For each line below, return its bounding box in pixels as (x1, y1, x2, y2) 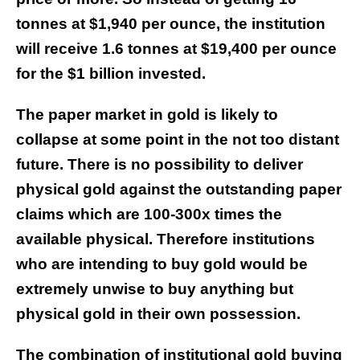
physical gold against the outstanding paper (16, 181, 342, 198)
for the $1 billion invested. (16, 65, 206, 83)
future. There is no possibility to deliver (16, 156, 303, 174)
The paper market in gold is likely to (16, 106, 278, 124)
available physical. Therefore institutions (16, 231, 315, 248)
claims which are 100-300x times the (16, 206, 282, 223)
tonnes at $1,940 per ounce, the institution (16, 15, 325, 33)
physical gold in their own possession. (16, 305, 301, 323)
